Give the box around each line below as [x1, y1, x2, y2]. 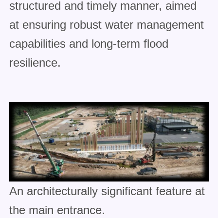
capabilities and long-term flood [9, 37, 168, 51]
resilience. [9, 56, 61, 70]
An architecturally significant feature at [9, 184, 205, 198]
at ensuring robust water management [9, 18, 204, 32]
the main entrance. [9, 203, 105, 217]
